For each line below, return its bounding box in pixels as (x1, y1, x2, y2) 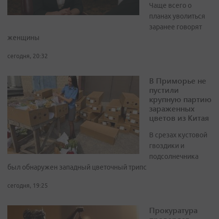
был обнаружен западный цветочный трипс (7, 163, 147, 172)
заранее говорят (149, 23, 202, 31)
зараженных (149, 103, 195, 114)
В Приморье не (149, 75, 206, 86)
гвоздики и (149, 142, 184, 150)
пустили (149, 85, 179, 95)
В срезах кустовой (149, 131, 207, 139)
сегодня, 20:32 (7, 53, 48, 60)
